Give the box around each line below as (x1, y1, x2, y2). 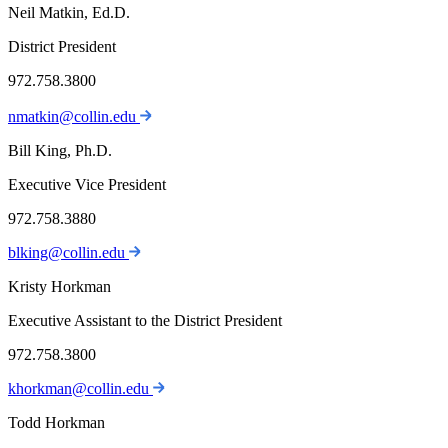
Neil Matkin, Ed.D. (8, 4, 130, 22)
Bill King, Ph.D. (8, 142, 112, 160)
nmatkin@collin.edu (8, 108, 140, 126)
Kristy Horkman (8, 278, 111, 296)
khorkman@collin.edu (8, 380, 153, 398)
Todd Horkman (8, 414, 105, 432)
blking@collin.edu (8, 244, 129, 262)
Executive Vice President (8, 176, 166, 194)
